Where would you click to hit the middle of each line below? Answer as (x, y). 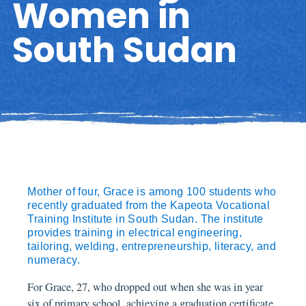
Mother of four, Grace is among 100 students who (152, 191)
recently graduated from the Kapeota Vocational (149, 205)
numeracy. (54, 260)
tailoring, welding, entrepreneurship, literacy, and (152, 246)
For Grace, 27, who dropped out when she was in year (145, 287)
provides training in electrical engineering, (135, 232)
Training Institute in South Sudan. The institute (145, 219)
